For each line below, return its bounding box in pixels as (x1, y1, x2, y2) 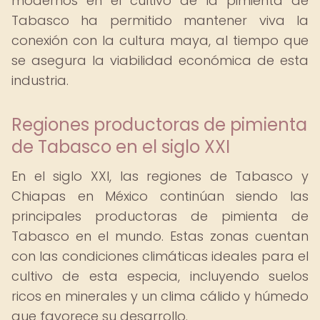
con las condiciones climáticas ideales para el (11, 247, 309, 265)
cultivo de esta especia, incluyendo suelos (11, 267, 309, 285)
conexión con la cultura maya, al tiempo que (11, 31, 309, 49)
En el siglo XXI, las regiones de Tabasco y (11, 167, 309, 185)
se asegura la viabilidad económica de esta (11, 51, 309, 69)
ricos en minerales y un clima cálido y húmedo (11, 287, 309, 305)
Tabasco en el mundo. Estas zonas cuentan (11, 227, 309, 245)
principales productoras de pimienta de (11, 207, 309, 225)
